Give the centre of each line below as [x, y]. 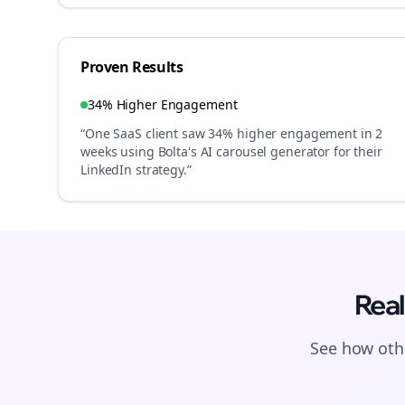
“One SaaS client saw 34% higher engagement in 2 [232, 133]
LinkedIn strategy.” [136, 170]
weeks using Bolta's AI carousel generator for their [231, 151]
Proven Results [132, 67]
